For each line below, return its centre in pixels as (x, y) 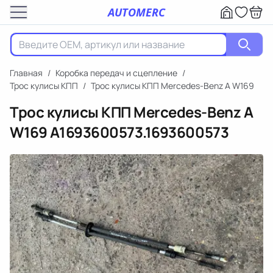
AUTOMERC (136, 12)
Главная (26, 73)
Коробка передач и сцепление (116, 73)
